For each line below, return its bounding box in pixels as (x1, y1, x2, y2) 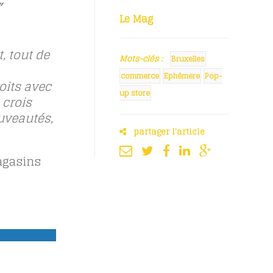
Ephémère (163, 69, 200, 83)
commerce (120, 69, 159, 83)
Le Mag (119, 10, 154, 28)
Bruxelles (171, 52, 205, 66)
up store (119, 87, 150, 100)
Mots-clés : (119, 52, 163, 66)
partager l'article (126, 125, 205, 140)
